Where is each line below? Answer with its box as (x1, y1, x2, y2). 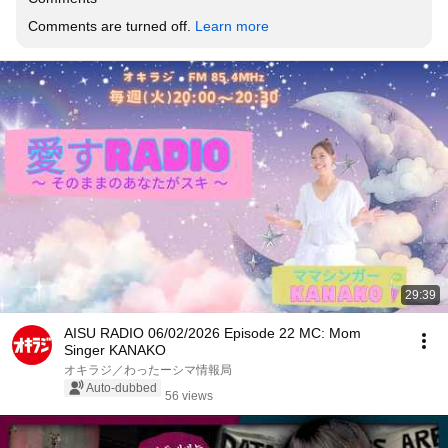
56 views (165, 389, 213, 403)
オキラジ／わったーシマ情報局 (64, 363, 232, 377)
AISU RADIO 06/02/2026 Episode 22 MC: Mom (64, 325, 361, 341)
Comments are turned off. (28, 18, 195, 34)
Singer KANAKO (64, 342, 166, 358)
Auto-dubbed (86, 381, 157, 395)
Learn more (195, 18, 269, 34)
